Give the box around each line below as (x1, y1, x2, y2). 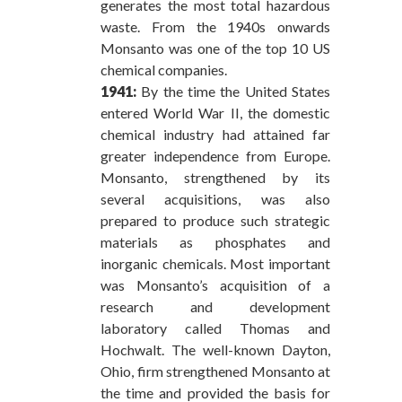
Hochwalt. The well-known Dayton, (100, 340, 330, 358)
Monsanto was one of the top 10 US (100, 39, 330, 57)
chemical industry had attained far (100, 125, 330, 143)
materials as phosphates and (100, 232, 330, 250)
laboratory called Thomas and (100, 319, 330, 336)
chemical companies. (100, 60, 227, 78)
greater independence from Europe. (100, 146, 330, 164)
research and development (100, 297, 330, 315)
